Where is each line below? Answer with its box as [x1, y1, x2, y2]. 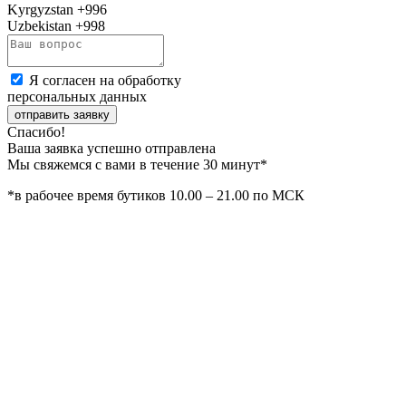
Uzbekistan [7, 17, 72, 34]
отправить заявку [14, 107, 110, 121]
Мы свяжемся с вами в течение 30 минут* [7, 156, 267, 172]
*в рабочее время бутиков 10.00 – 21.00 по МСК [7, 187, 304, 203]
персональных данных [7, 88, 147, 104]
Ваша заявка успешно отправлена [7, 140, 216, 156]
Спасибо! [7, 123, 65, 140]
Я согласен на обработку [29, 72, 181, 88]
